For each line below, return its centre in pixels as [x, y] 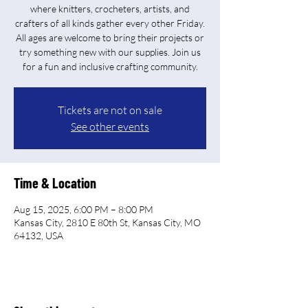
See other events [110, 126]
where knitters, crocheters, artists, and [110, 9]
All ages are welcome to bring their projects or [110, 37]
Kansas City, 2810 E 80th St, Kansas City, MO [107, 222]
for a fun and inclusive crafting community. [110, 66]
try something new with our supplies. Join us [110, 52]
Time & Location [55, 183]
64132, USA [38, 235]
